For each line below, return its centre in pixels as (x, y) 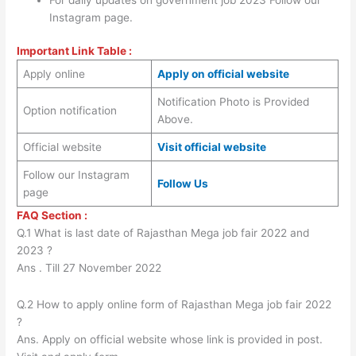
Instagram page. (91, 17)
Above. (175, 120)
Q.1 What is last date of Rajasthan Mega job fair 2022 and (163, 233)
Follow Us (182, 184)
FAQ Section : (52, 216)
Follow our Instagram (76, 175)
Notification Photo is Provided (233, 102)
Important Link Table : (75, 51)
